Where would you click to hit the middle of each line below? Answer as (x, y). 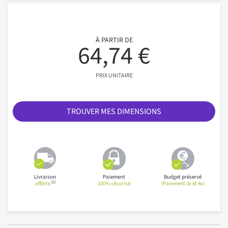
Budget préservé (183, 177)
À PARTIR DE (114, 40)
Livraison (45, 177)
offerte (43, 183)
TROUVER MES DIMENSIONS (114, 111)
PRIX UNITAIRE (114, 76)
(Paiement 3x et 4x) (183, 183)
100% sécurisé (114, 183)
